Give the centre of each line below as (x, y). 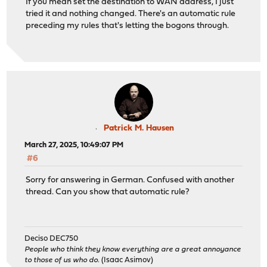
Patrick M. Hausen (139, 129)
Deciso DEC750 (52, 239)
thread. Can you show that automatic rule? (108, 193)
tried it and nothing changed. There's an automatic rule (131, 14)
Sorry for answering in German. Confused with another (130, 181)
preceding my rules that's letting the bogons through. (128, 26)
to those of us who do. (62, 260)
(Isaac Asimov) (127, 260)
